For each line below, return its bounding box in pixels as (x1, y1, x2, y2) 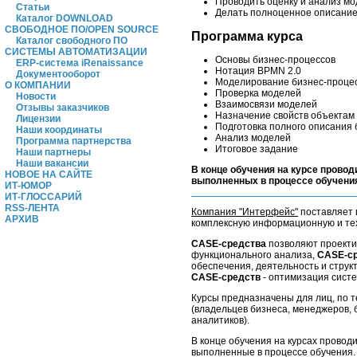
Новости (16, 91, 56, 102)
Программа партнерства (16, 135, 131, 147)
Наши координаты (16, 124, 102, 135)
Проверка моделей (215, 88, 301, 100)
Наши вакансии (16, 158, 88, 169)
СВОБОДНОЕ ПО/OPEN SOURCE (5, 24, 159, 35)
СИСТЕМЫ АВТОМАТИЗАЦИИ (5, 46, 147, 57)
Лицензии (16, 113, 61, 124)
